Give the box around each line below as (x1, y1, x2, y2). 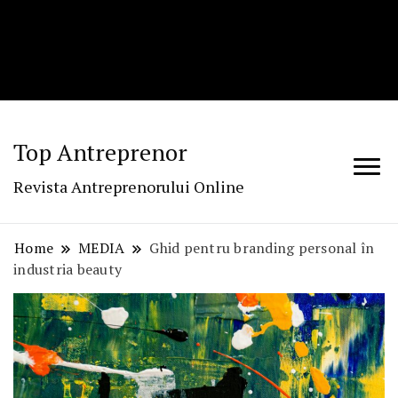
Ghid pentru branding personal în (149, 238, 375, 259)
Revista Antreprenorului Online (13, 176, 244, 198)
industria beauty (13, 259, 123, 280)
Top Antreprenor (13, 137, 187, 168)
